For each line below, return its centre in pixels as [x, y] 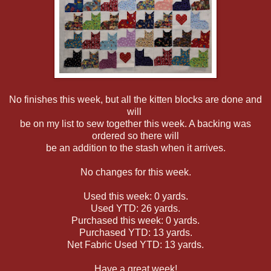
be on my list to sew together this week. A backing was [135, 123]
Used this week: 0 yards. [135, 196]
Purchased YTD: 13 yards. [135, 232]
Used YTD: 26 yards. [135, 208]
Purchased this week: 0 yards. [135, 220]
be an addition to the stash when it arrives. [135, 148]
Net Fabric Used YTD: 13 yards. [135, 244]
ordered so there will [135, 135]
